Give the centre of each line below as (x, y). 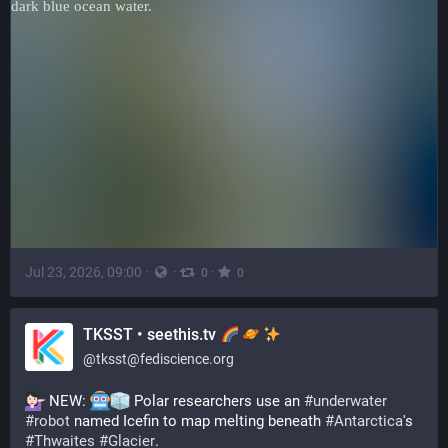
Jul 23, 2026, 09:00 (83, 271)
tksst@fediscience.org (165, 359)
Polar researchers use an (217, 401)
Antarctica (368, 421)
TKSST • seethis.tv (151, 334)
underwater (350, 401)
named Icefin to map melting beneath (197, 421)
